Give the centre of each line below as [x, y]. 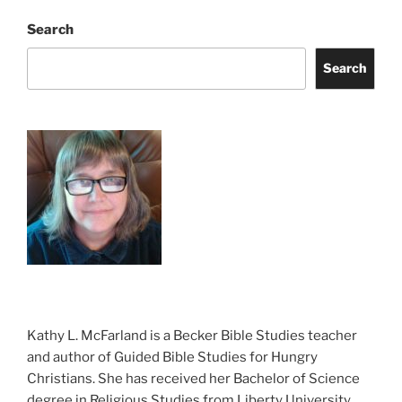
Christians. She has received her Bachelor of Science [193, 379]
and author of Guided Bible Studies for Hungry [172, 358]
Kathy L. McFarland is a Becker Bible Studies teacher [192, 336]
